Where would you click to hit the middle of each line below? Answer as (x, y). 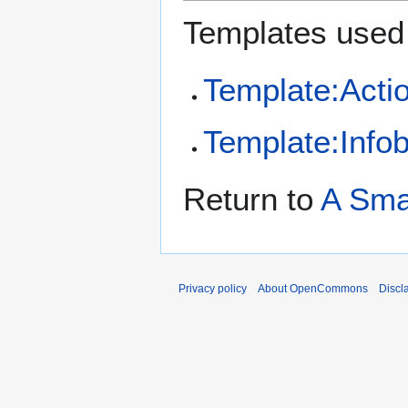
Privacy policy (213, 289)
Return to (252, 199)
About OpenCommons (313, 289)
